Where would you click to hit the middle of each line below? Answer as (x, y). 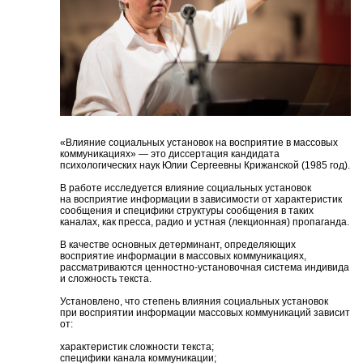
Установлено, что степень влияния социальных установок (194, 301)
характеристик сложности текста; (137, 346)
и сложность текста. (106, 278)
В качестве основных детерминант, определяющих (178, 244)
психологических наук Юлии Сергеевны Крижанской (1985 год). (205, 165)
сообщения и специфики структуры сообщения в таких (187, 210)
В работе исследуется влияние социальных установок (186, 188)
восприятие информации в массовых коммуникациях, (184, 256)
